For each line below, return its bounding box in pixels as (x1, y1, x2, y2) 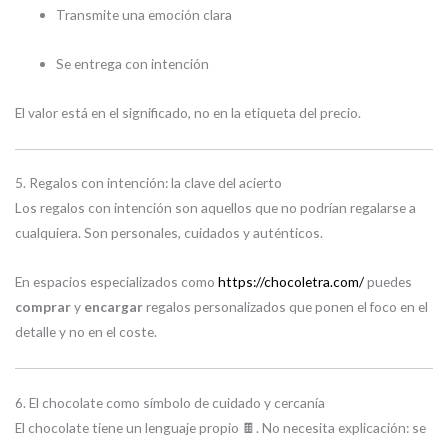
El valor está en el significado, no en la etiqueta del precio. (15, 103, 361, 121)
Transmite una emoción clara (56, 5, 233, 23)
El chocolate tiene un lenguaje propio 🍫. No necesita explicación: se (15, 418, 426, 436)
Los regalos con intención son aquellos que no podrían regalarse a (15, 199, 416, 217)
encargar (84, 298, 143, 316)
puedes (364, 273, 412, 291)
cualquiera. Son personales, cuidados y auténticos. (15, 224, 323, 242)
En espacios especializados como (15, 273, 218, 291)
